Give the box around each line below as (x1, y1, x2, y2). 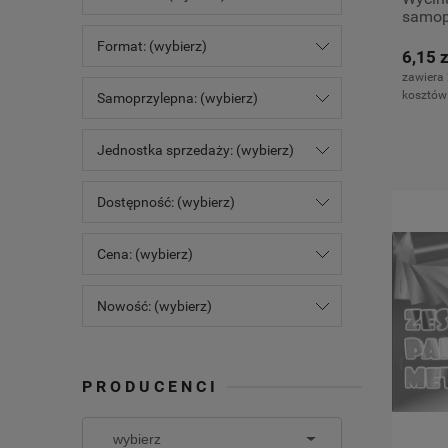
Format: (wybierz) (97, 37, 207, 54)
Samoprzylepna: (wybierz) (97, 89, 258, 106)
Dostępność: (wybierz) (97, 193, 235, 210)
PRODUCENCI (82, 376, 219, 396)
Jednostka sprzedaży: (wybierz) (97, 141, 294, 158)
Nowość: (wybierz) (97, 297, 212, 314)
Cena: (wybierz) (97, 245, 193, 262)
